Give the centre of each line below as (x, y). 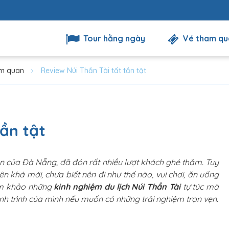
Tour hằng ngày (113, 38)
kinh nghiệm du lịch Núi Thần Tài (118, 187)
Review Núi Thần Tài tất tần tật (94, 71)
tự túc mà (201, 187)
